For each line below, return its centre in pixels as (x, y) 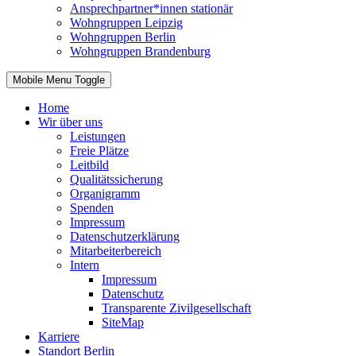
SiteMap (123, 323)
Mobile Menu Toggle (59, 80)
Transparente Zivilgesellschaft (176, 308)
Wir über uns (70, 122)
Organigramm (105, 194)
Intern (85, 265)
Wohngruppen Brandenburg (140, 52)
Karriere (59, 337)
